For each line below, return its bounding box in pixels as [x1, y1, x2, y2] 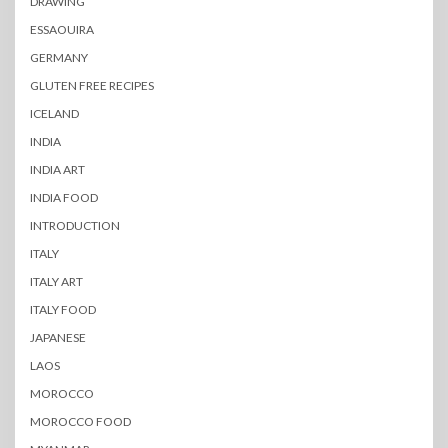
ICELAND [30, 106, 79, 122]
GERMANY [30, 50, 88, 66]
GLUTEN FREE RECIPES [30, 78, 154, 94]
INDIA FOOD [30, 190, 98, 206]
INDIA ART [30, 162, 85, 178]
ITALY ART [30, 274, 83, 290]
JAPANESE [30, 330, 86, 346]
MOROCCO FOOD [30, 414, 131, 430]
